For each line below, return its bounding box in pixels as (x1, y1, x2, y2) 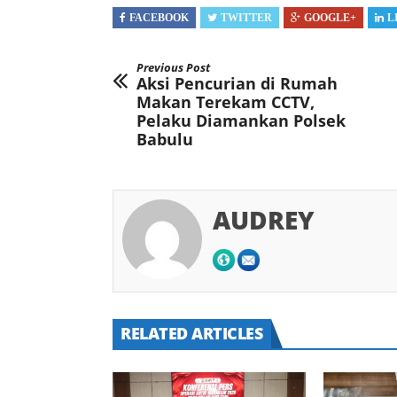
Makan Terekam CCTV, (136, 91, 315, 113)
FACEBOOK (129, 12, 189, 25)
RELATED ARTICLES (121, 322, 262, 344)
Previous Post (136, 59, 210, 76)
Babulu (136, 128, 193, 151)
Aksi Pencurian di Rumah (136, 73, 338, 95)
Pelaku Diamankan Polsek (136, 110, 346, 132)
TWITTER (221, 12, 272, 25)
